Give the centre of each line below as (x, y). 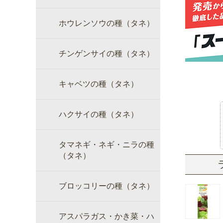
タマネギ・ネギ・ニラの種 (107, 145)
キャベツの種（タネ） (99, 84)
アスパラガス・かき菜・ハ (107, 216)
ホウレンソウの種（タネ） (107, 23)
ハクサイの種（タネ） (99, 114)
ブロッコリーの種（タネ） (107, 186)
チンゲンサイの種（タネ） (107, 54)
